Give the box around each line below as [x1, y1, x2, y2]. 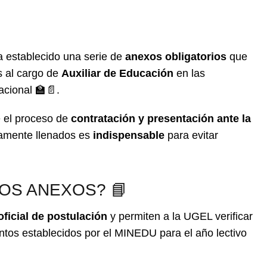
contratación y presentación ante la [71, 113, 251, 125]
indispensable [93, 129, 164, 141]
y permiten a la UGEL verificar [107, 210, 253, 222]
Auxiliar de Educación [61, 67, 173, 79]
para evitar [164, 129, 218, 141]
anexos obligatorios [125, 51, 226, 63]
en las [173, 67, 205, 79]
